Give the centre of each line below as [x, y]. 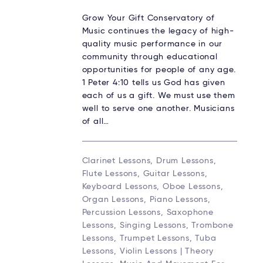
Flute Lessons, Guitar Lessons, [145, 174]
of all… [96, 122]
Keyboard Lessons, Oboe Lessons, [153, 187]
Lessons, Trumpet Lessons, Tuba [149, 239]
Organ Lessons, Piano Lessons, [146, 200]
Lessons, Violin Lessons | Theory [148, 252]
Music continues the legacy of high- [158, 31]
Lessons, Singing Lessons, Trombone [158, 226]
